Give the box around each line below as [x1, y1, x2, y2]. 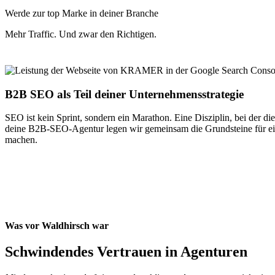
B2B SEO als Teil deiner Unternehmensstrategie [5, 87, 244, 101]
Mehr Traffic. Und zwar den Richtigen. [5, 28, 157, 39]
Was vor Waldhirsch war [5, 220, 109, 231]
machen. [5, 134, 37, 145]
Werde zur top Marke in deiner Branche [5, 7, 158, 18]
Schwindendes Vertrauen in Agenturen [5, 244, 247, 260]
